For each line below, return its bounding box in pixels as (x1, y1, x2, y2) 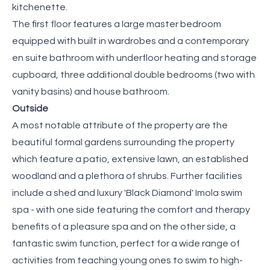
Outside (12, 103, 48, 113)
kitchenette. (12, 2, 67, 12)
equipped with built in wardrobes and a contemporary (12, 36, 249, 46)
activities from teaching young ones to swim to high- (12, 255, 243, 265)
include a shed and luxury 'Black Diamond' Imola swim (12, 187, 242, 198)
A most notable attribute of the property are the (12, 120, 228, 130)
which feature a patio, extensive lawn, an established (12, 154, 248, 164)
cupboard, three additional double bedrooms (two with (12, 69, 255, 80)
